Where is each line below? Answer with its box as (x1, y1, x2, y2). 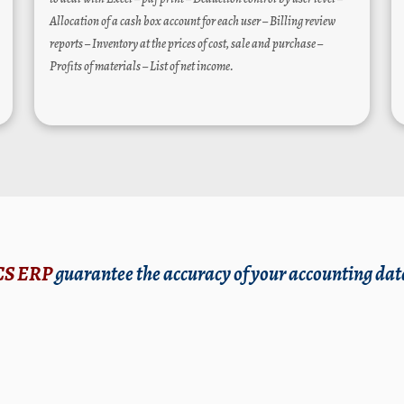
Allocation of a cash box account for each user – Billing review (49, 12, 335, 30)
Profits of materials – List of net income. (49, 57, 234, 75)
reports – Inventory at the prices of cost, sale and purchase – (49, 34, 323, 52)
